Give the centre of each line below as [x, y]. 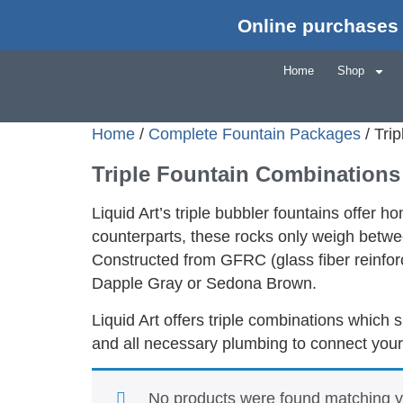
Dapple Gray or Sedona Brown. [204, 284]
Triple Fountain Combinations [246, 175]
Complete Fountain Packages [255, 134]
